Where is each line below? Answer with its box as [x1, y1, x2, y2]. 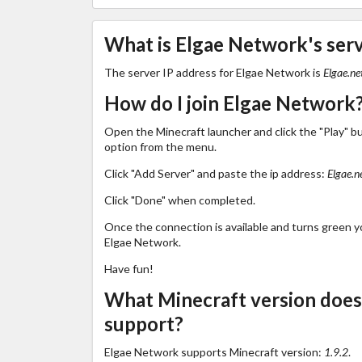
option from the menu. [103, 139, 217, 154]
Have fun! [103, 261, 154, 276]
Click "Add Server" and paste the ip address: [103, 166, 327, 180]
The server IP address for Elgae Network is [103, 65, 323, 79]
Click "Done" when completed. [103, 192, 255, 207]
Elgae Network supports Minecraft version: [103, 344, 324, 359]
